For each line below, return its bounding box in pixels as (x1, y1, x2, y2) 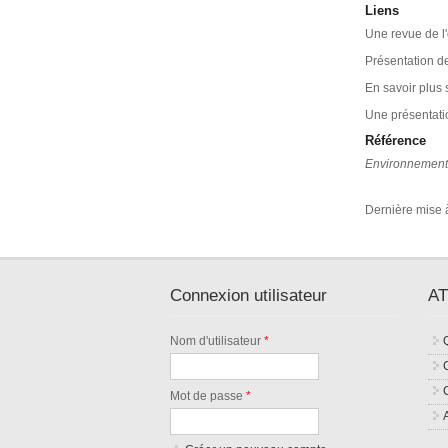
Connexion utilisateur (170, 286, 328, 306)
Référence (364, 133, 426, 148)
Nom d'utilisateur (170, 334, 265, 349)
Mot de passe (170, 388, 247, 403)
